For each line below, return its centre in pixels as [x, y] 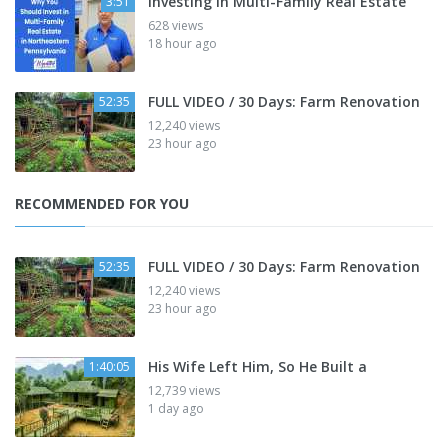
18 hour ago [182, 44]
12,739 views [184, 391]
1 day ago [176, 409]
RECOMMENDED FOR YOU [102, 204]
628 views [175, 26]
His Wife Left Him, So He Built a [257, 367]
